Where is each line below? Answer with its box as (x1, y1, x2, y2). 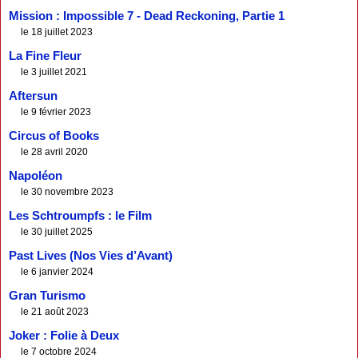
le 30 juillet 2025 (21, 226, 93, 237)
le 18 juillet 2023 (21, 26, 93, 38)
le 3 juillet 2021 (21, 66, 87, 78)
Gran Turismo (9, 289, 86, 302)
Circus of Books (9, 129, 99, 142)
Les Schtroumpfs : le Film (9, 209, 152, 222)
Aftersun (9, 89, 58, 102)
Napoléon (9, 169, 62, 182)
